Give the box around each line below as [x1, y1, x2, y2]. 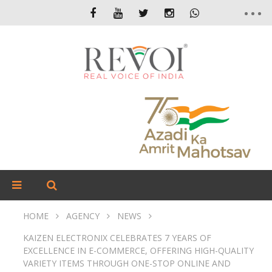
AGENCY [66, 210, 100, 222]
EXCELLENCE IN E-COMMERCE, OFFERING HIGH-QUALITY [23, 245, 254, 256]
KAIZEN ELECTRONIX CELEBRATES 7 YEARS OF [23, 232, 211, 243]
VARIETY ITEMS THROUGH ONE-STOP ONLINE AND [23, 257, 231, 269]
